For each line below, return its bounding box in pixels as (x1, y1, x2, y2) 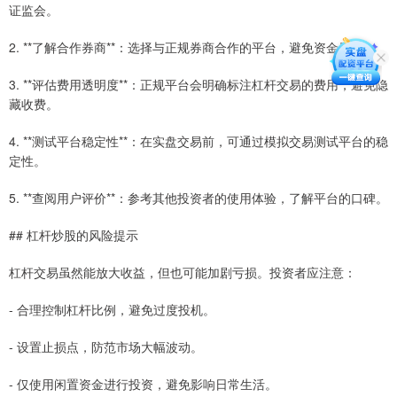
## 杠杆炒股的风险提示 (9, 226, 138, 245)
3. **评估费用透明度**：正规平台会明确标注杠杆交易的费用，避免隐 (9, 75, 388, 94)
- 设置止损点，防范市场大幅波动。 (9, 338, 203, 356)
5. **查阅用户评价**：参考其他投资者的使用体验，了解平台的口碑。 (9, 189, 388, 207)
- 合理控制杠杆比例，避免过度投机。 (9, 300, 215, 319)
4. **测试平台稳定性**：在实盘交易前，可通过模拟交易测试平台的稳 (9, 132, 388, 151)
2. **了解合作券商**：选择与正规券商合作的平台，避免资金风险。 (9, 38, 376, 57)
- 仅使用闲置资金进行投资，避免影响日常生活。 (9, 375, 277, 393)
